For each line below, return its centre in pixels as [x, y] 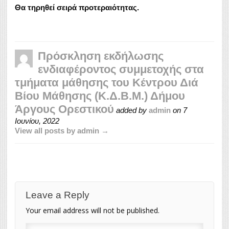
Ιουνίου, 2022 [37, 121]
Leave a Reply [58, 195]
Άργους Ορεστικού [64, 109]
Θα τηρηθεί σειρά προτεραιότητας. [88, 8]
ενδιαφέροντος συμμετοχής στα [121, 70]
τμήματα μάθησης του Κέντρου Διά [107, 83]
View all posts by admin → [62, 131]
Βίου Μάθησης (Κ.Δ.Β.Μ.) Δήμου [100, 96]
